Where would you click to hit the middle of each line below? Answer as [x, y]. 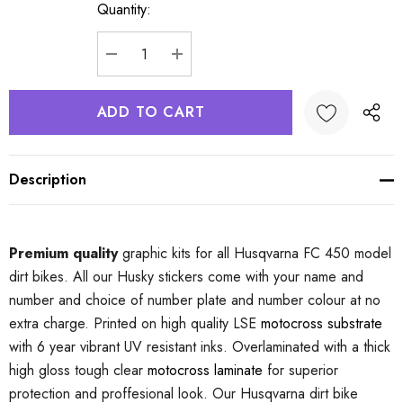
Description [48, 179]
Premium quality [63, 253]
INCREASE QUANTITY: [258, 75]
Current [31, 14]
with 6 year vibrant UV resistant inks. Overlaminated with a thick [200, 347]
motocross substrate [322, 323]
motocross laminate [205, 370]
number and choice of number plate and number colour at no [195, 300]
